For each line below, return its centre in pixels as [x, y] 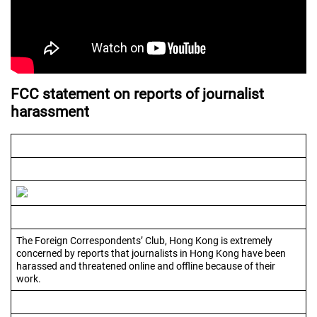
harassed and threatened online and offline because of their [146, 266]
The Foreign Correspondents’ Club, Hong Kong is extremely [144, 240]
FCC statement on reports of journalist [137, 94]
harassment [50, 112]
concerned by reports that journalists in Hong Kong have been [151, 253]
